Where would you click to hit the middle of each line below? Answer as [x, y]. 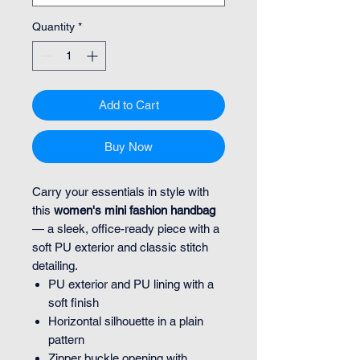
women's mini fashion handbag [135, 210]
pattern [66, 339]
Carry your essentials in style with [121, 191]
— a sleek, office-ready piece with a [126, 228]
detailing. [55, 265]
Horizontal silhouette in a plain [126, 321]
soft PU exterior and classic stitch [120, 247]
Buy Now [129, 146]
